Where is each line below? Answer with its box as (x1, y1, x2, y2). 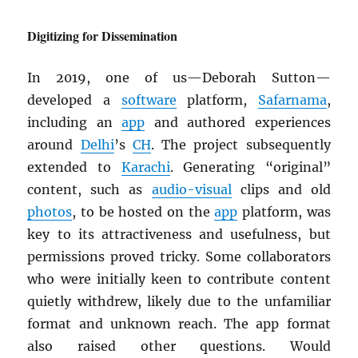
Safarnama (257, 92, 327, 109)
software (121, 92, 177, 109)
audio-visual (151, 181, 232, 198)
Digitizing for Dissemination (27, 26, 178, 46)
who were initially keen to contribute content (27, 271, 331, 288)
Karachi (121, 159, 170, 176)
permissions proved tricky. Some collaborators (27, 249, 331, 265)
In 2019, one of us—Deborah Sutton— (27, 70, 331, 86)
